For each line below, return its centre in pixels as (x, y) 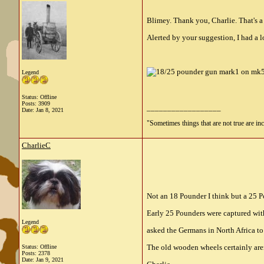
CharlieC (36, 145)
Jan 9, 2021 (50, 260)
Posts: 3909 (36, 103)
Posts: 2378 (36, 253)
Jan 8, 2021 (50, 110)
